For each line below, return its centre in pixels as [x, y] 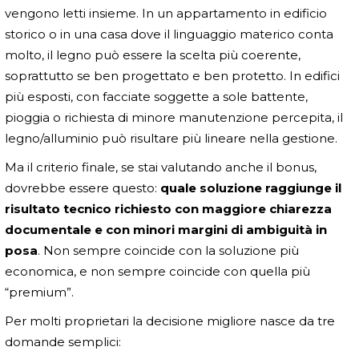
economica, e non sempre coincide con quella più [157, 271]
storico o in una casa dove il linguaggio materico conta [169, 34]
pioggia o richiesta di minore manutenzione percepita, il [174, 117]
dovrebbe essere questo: [83, 188]
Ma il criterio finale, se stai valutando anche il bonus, [161, 167]
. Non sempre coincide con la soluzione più [168, 250]
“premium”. [39, 292]
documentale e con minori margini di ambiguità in [166, 229]
